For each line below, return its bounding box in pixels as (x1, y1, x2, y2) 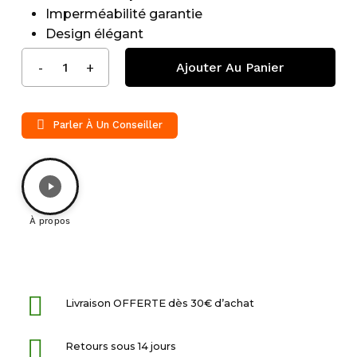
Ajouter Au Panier (176, 60, 284, 76)
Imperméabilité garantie (45, 6, 202, 22)
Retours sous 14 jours (65, 339, 176, 352)
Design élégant (45, 26, 143, 42)
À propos (29, 214, 71, 226)
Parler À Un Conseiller (53, 119, 163, 131)
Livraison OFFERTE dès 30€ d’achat (65, 296, 254, 309)
